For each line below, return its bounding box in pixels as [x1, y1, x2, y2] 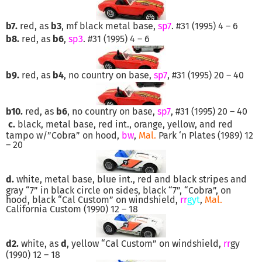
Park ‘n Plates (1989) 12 [156, 129, 253, 141]
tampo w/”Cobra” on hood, [6, 129, 122, 141]
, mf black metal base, [61, 20, 158, 32]
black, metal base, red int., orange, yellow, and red [15, 118, 233, 130]
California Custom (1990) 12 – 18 [6, 203, 138, 215]
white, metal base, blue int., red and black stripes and [14, 173, 247, 185]
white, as [19, 237, 61, 249]
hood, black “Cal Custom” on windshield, [6, 194, 180, 205]
